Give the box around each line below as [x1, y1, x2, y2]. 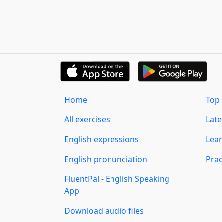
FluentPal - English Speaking [64, 173, 169, 185]
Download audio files [64, 205, 144, 217]
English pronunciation [64, 154, 147, 165]
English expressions [64, 134, 139, 145]
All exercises [64, 114, 110, 125]
